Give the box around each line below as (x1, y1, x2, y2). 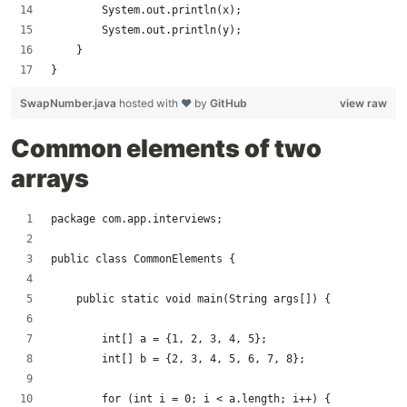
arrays (11, 164, 89, 194)
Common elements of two (11, 134, 322, 164)
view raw (340, 96, 387, 110)
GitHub (210, 96, 247, 110)
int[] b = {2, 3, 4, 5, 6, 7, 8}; (51, 352, 305, 365)
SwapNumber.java (20, 96, 119, 110)
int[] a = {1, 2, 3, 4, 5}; (51, 333, 267, 345)
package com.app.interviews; (51, 213, 223, 225)
